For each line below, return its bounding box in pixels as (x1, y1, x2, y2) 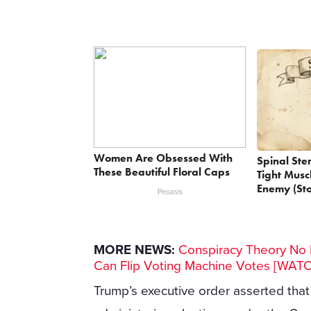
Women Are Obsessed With (94, 150, 233, 165)
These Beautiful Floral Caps (94, 164, 230, 179)
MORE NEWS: (94, 242, 176, 258)
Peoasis (157, 187, 183, 196)
